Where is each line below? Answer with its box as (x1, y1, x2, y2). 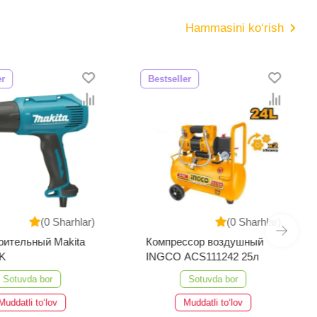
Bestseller (148, 73, 192, 84)
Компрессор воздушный (146, 235, 264, 248)
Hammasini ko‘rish (185, 21, 284, 35)
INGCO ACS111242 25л (146, 250, 260, 263)
